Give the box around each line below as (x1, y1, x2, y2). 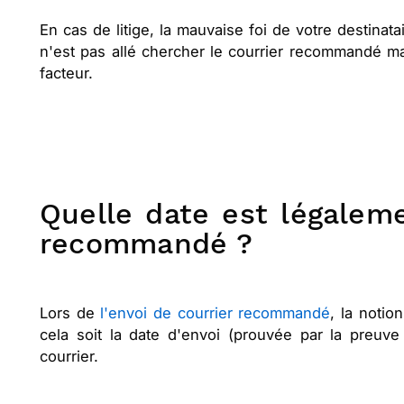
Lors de (40, 304, 101, 323)
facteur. (40, 64, 93, 83)
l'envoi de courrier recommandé (100, 304, 331, 323)
